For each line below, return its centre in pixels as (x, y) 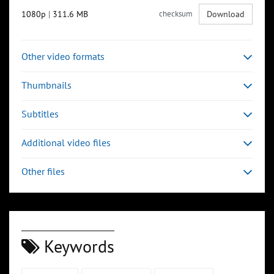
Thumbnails (46, 85)
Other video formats (63, 57)
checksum (176, 14)
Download (226, 14)
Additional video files (66, 143)
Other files (43, 172)
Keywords (77, 246)
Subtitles (40, 114)
